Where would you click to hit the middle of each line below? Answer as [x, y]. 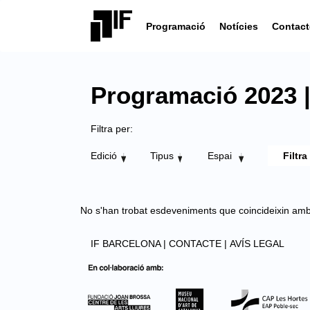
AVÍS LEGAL [257, 244]
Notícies [239, 26]
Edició [104, 156]
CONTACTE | [198, 244]
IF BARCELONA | [128, 244]
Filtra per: [112, 129]
